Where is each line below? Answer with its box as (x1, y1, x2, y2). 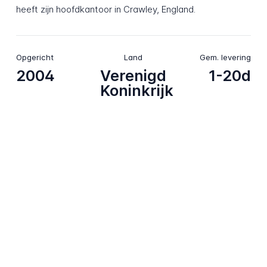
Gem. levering (200, 52, 252, 62)
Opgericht (15, 52, 54, 62)
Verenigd (100, 67, 167, 85)
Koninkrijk (100, 82, 174, 100)
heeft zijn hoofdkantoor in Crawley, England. (15, 4, 195, 15)
